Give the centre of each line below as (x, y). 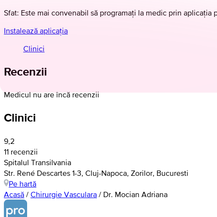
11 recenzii (21, 151)
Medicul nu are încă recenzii (52, 94)
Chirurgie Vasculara (64, 194)
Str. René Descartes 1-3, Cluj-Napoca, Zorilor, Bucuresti (96, 173)
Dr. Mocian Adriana (135, 194)
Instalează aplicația (36, 30)
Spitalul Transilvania (38, 162)
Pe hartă (23, 183)
